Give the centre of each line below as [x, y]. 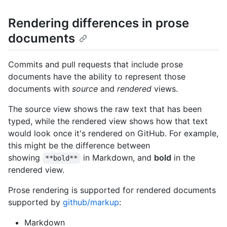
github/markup [91, 202]
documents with [40, 88]
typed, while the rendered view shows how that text [108, 121]
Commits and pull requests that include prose [96, 64]
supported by [35, 202]
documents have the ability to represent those [97, 76]
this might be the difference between [79, 145]
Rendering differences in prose [99, 23]
